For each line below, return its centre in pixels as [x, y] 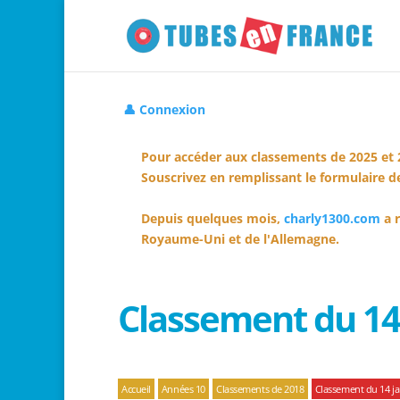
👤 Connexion [164, 109]
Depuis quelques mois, [212, 218]
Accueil [136, 389]
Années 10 [183, 389]
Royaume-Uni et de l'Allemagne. [240, 239]
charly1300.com [332, 218]
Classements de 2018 [260, 389]
